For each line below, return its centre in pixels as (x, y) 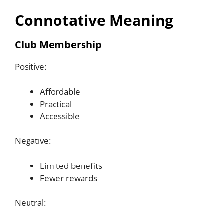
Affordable (60, 91)
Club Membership (58, 45)
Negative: (33, 141)
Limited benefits (71, 165)
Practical (56, 104)
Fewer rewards (69, 178)
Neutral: (30, 203)
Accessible (60, 116)
